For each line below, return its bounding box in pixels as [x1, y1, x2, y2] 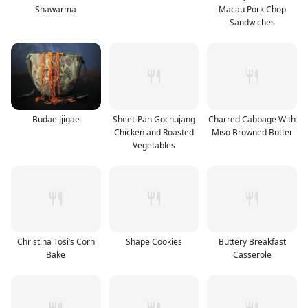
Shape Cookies [125, 236, 182, 248]
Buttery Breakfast [218, 236, 286, 248]
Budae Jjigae [32, 113, 80, 125]
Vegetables [132, 139, 175, 151]
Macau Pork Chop [218, 3, 286, 15]
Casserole [232, 249, 272, 261]
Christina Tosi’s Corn [16, 236, 95, 248]
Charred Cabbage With [208, 113, 296, 125]
